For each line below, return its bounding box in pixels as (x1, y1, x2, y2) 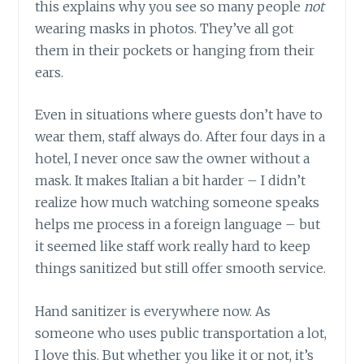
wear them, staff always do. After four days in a (35, 128, 326, 145)
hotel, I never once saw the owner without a (35, 150, 310, 167)
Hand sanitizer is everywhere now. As (35, 302, 271, 319)
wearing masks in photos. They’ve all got (35, 19, 294, 37)
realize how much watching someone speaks (35, 194, 320, 211)
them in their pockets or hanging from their (35, 41, 315, 58)
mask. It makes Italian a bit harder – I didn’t (35, 172, 306, 189)
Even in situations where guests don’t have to (35, 106, 323, 123)
